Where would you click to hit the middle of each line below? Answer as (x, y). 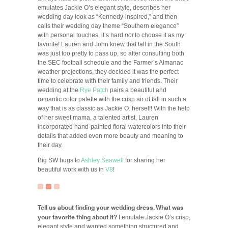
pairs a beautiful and (138, 90)
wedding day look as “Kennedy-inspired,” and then (107, 17)
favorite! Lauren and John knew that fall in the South (109, 44)
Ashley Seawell (102, 160)
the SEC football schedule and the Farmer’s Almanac (110, 63)
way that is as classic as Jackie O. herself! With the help (114, 108)
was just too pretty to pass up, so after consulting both (111, 53)
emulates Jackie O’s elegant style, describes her (104, 8)
